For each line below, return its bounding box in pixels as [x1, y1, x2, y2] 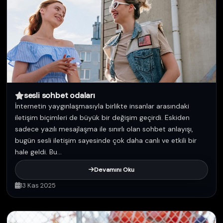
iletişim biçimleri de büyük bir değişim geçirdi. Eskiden [15, 113, 190, 122]
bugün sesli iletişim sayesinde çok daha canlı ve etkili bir [15, 136, 197, 145]
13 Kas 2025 [20, 181, 56, 190]
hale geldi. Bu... [15, 147, 62, 156]
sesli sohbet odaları [23, 90, 95, 101]
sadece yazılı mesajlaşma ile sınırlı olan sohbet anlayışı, [15, 124, 193, 133]
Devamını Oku [94, 166, 134, 174]
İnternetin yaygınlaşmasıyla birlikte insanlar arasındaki [15, 102, 189, 111]
